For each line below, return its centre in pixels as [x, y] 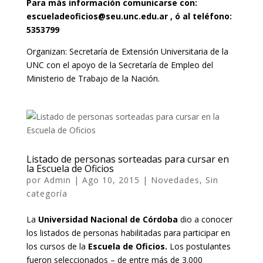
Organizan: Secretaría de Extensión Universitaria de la [127, 51]
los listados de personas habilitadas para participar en [128, 232]
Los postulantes [199, 246]
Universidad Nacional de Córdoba [108, 219]
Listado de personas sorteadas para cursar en [127, 159]
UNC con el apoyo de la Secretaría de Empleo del [119, 65]
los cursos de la [57, 246]
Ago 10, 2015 [111, 180]
